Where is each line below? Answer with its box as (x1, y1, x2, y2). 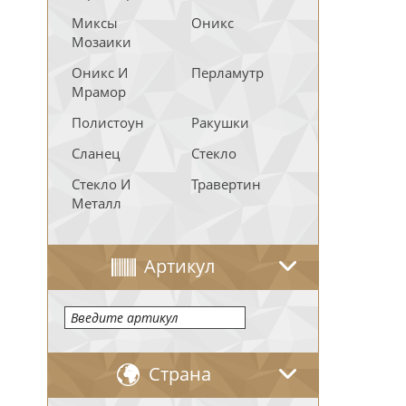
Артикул (144, 254, 215, 278)
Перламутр (191, 63, 264, 82)
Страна (148, 362, 211, 386)
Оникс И (72, 63, 128, 82)
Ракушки (191, 113, 249, 131)
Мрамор (72, 82, 126, 101)
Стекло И (72, 175, 130, 193)
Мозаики (72, 33, 131, 51)
